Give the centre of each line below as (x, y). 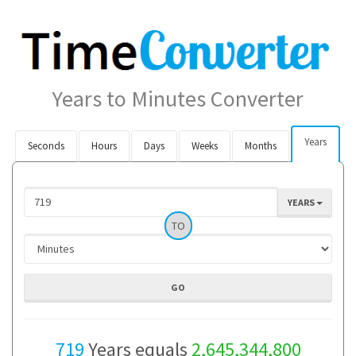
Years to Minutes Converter (178, 98)
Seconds (46, 145)
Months (260, 145)
